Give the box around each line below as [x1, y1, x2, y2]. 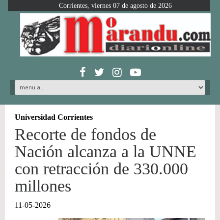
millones [15, 177, 71, 195]
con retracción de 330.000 [15, 160, 188, 178]
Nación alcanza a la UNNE [15, 142, 196, 161]
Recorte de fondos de [15, 125, 156, 144]
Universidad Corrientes [15, 113, 93, 122]
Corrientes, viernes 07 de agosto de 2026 [59, 2, 172, 9]
